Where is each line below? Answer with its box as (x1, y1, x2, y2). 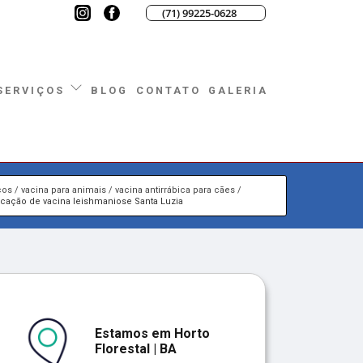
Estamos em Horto (95, 325, 210, 341)
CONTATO (135, 83, 201, 96)
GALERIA (208, 83, 269, 96)
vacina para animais (20, 184, 106, 195)
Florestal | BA (95, 340, 177, 357)
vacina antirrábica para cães (114, 184, 235, 195)
